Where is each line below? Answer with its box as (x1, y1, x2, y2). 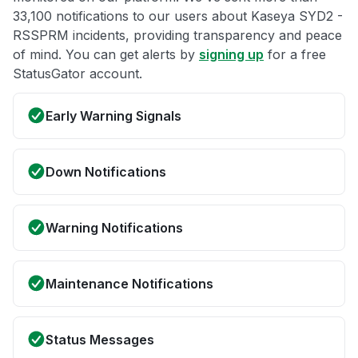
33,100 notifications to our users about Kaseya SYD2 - (13, 8, 343, 25)
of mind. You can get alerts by (13, 46, 199, 63)
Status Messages (46, 332, 154, 348)
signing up (199, 46, 264, 63)
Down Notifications (46, 164, 166, 181)
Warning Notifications (46, 220, 183, 237)
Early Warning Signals (46, 108, 181, 125)
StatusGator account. (13, 66, 142, 82)
